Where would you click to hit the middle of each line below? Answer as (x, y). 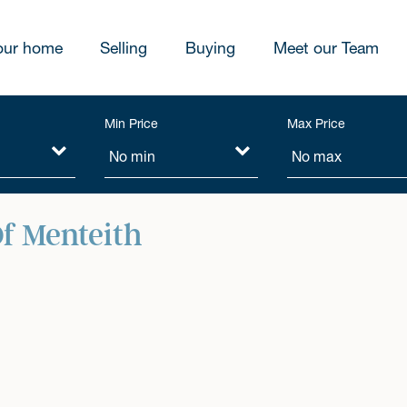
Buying (210, 48)
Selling (124, 48)
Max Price (316, 123)
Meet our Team (326, 48)
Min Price (131, 123)
